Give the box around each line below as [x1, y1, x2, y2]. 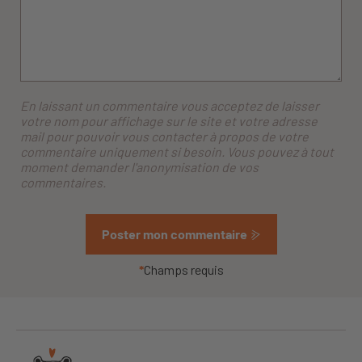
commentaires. [20, 175, 106, 191]
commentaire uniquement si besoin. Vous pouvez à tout [20, 144, 334, 160]
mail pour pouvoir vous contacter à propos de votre [20, 128, 309, 145]
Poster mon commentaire [101, 226, 247, 242]
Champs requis [143, 262, 224, 278]
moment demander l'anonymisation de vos [20, 159, 259, 175]
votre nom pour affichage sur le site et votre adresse [20, 113, 318, 129]
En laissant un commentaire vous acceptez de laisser [20, 98, 319, 114]
